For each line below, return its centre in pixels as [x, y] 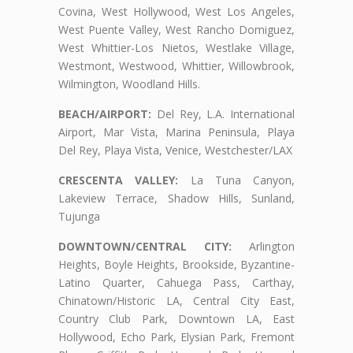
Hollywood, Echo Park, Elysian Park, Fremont [176, 337]
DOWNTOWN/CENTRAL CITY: [145, 247]
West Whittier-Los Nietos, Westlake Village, [176, 48]
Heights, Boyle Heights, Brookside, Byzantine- [176, 265]
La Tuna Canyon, [236, 180]
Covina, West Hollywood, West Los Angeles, [176, 12]
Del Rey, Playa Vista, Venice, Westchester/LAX [175, 150]
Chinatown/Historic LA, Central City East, [176, 301]
